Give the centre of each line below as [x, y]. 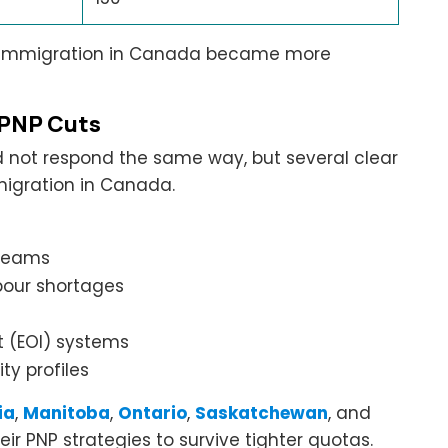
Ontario [152, 412]
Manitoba [66, 412]
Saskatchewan [261, 412]
